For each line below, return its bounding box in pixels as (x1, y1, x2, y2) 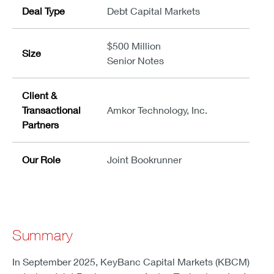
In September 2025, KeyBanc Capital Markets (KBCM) (12, 256, 250, 267)
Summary (12, 226, 74, 243)
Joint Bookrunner (107, 154, 182, 165)
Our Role (22, 154, 61, 165)
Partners (22, 119, 59, 130)
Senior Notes (107, 54, 164, 66)
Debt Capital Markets (107, 5, 200, 17)
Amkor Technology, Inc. (107, 104, 207, 116)
